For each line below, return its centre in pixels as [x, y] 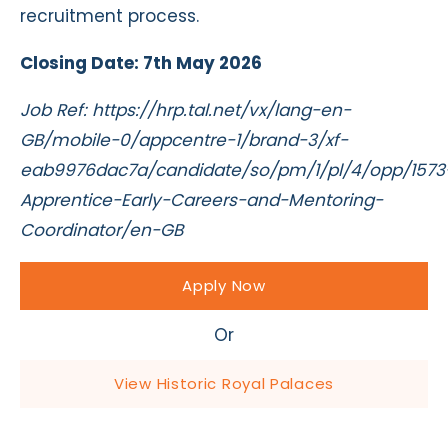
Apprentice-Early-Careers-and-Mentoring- [201, 200]
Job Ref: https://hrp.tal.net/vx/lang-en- [185, 110]
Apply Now [224, 286]
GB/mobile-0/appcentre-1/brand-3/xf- [184, 140]
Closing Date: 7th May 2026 [141, 63]
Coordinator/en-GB [101, 230]
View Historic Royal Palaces [224, 384]
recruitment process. [109, 16]
